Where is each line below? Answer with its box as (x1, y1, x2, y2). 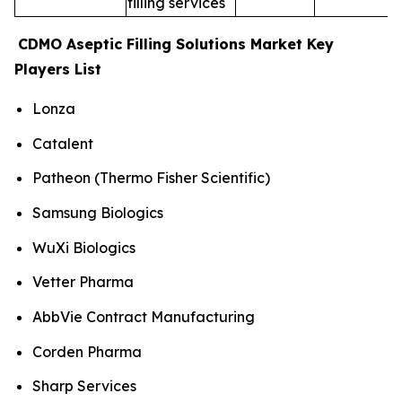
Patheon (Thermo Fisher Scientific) (32, 169, 270, 188)
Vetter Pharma (32, 273, 134, 292)
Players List (14, 59, 101, 78)
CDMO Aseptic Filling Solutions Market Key (18, 34, 334, 53)
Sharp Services (32, 377, 136, 396)
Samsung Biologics (32, 203, 163, 222)
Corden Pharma (32, 342, 142, 361)
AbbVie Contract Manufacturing (32, 307, 255, 326)
